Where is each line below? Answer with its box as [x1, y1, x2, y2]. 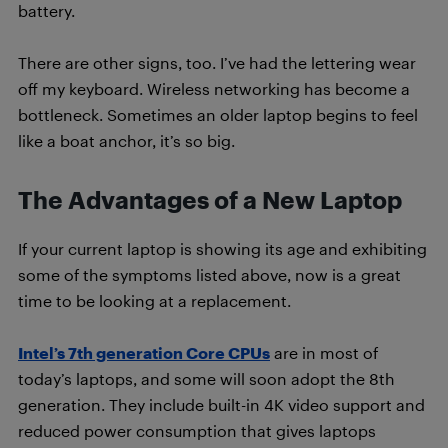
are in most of [270, 343, 378, 363]
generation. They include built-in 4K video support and [18, 395, 425, 415]
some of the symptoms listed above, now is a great [18, 265, 401, 285]
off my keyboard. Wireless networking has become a [18, 79, 410, 99]
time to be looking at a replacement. [18, 291, 291, 311]
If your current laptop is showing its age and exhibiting [18, 239, 427, 259]
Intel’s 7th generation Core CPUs [18, 343, 270, 363]
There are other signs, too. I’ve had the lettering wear [18, 53, 416, 73]
